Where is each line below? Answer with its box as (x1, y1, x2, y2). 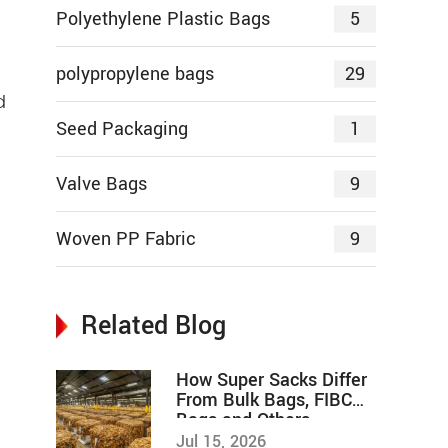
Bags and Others (176, 407, 310, 434)
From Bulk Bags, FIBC (176, 387, 352, 414)
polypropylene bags (56, 61, 214, 88)
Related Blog (81, 308, 226, 345)
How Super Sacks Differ (176, 367, 367, 394)
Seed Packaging (56, 116, 188, 143)
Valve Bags (56, 171, 147, 198)
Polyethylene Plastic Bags (56, 6, 270, 33)
